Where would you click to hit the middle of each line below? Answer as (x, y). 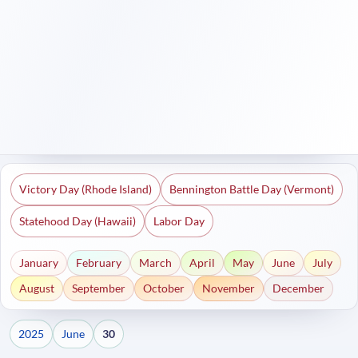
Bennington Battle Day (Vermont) (252, 189)
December (298, 288)
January (39, 263)
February (99, 263)
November (229, 288)
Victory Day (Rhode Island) (86, 189)
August (37, 288)
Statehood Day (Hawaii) (78, 221)
